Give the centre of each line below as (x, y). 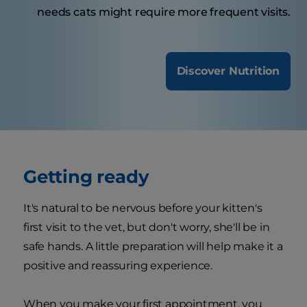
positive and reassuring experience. (118, 266)
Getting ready (86, 177)
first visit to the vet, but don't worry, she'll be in (147, 228)
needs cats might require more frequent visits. (164, 12)
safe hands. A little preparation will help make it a (153, 247)
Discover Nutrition (228, 71)
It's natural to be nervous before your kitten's (143, 208)
